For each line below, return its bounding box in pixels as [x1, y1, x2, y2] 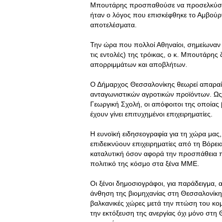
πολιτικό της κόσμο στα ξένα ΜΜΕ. [90, 160, 199, 167]
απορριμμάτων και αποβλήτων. [90, 60, 187, 68]
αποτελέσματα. [90, 21, 137, 29]
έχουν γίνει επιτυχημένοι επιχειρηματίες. [90, 110, 213, 118]
